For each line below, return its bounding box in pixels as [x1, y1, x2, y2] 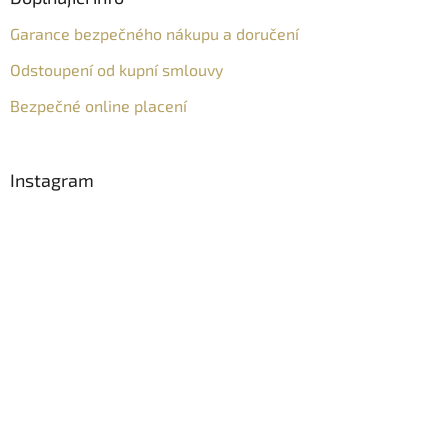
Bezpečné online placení [10, 95, 187, 115]
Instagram [10, 168, 94, 191]
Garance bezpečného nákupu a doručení [10, 23, 299, 43]
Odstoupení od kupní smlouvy [10, 59, 223, 79]
